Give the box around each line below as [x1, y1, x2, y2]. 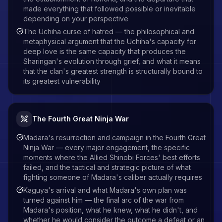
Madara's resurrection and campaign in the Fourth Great [23, 133, 206, 142]
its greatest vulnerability [23, 77, 101, 85]
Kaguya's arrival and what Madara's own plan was [23, 186, 187, 194]
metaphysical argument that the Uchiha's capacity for [23, 37, 196, 46]
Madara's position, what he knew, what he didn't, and [23, 206, 198, 214]
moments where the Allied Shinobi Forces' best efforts [23, 153, 200, 162]
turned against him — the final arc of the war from [23, 196, 184, 204]
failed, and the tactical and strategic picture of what [23, 163, 191, 171]
